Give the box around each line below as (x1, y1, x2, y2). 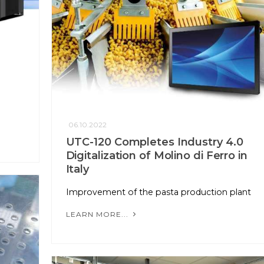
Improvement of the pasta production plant (65, 187, 251, 198)
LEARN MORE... (65, 210, 131, 219)
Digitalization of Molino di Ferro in (65, 149, 247, 163)
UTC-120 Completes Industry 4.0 (65, 136, 243, 149)
